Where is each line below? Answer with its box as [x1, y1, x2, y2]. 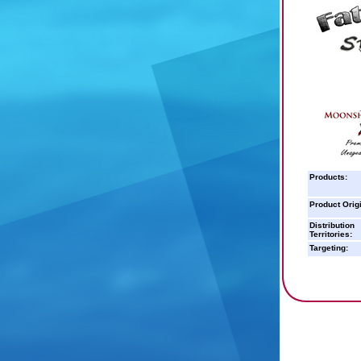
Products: [309, 172, 347, 181]
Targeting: [309, 243, 348, 252]
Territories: [309, 230, 352, 239]
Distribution [309, 221, 355, 230]
